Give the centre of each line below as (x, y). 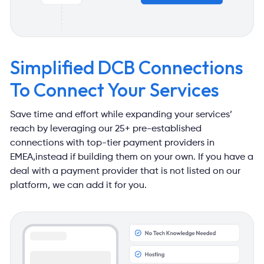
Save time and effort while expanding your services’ (121, 115)
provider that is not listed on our (170, 172)
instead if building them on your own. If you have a (145, 158)
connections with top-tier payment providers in (113, 143)
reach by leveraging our (62, 129)
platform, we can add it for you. (79, 186)
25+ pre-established (157, 129)
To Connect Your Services (115, 90)
